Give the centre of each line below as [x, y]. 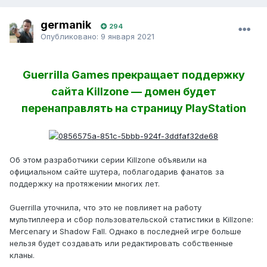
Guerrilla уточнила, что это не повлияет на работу [105, 207]
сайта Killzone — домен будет [133, 92]
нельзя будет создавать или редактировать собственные [121, 243]
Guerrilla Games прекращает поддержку [133, 75]
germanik [66, 24]
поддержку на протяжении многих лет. [85, 183]
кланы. [22, 255]
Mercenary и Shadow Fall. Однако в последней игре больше [125, 231]
